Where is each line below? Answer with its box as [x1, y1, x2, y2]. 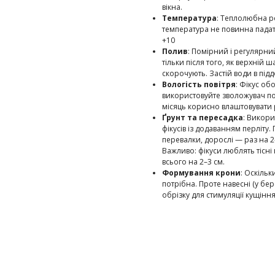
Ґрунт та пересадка [162, 112, 243, 123]
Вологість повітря [162, 79, 236, 90]
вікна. [162, 1, 182, 12]
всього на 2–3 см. [162, 156, 225, 167]
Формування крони [162, 167, 241, 178]
